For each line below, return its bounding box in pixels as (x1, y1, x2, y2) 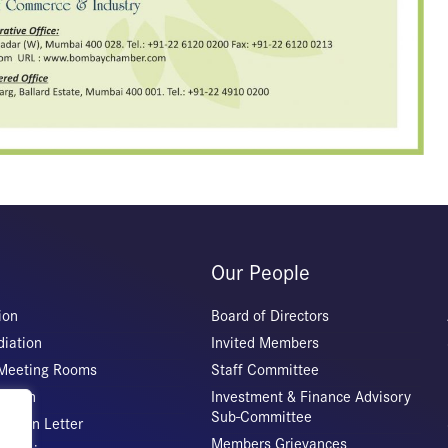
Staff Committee (210, 360, 319, 379)
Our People (210, 259, 310, 286)
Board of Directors (210, 306, 329, 325)
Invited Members (210, 333, 319, 352)
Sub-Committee (210, 407, 312, 426)
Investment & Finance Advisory (210, 387, 411, 406)
